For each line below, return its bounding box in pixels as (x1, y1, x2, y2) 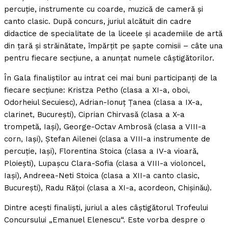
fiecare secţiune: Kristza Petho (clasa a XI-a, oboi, (4, 85, 190, 95)
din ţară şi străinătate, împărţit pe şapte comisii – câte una (4, 41, 223, 51)
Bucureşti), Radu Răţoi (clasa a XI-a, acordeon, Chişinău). (4, 183, 212, 193)
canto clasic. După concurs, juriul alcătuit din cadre (4, 17, 191, 26)
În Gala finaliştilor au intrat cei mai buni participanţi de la (4, 73, 217, 83)
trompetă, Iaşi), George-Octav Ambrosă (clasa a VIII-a (4, 122, 206, 132)
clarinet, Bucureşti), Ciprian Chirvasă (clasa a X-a (4, 110, 185, 120)
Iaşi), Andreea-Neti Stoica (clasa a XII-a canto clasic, (4, 171, 199, 181)
